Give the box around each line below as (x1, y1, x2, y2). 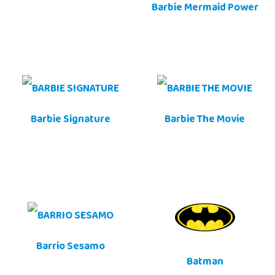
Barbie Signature (30, 110, 110, 131)
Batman (186, 252, 223, 274)
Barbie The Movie (165, 110, 245, 131)
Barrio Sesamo (36, 237, 105, 258)
